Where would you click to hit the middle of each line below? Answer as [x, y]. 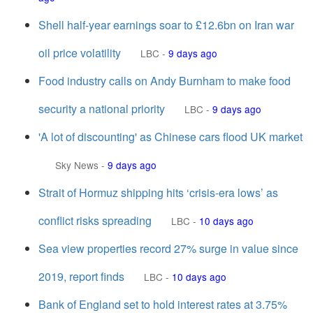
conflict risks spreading [95, 220]
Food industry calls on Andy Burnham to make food [165, 81]
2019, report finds [81, 276]
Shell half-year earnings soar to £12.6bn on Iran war [166, 25]
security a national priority [102, 109]
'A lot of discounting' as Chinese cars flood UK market [170, 137]
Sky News [77, 165]
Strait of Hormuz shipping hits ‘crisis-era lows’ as [158, 192]
